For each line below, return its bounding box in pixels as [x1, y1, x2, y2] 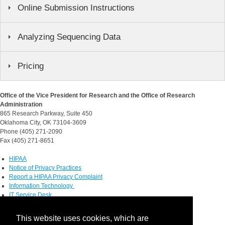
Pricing [18, 61, 44, 71]
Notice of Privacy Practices [9, 164, 81, 171]
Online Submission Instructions [18, 3, 135, 13]
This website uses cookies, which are [16, 214, 149, 223]
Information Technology [9, 182, 74, 189]
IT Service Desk [9, 191, 52, 198]
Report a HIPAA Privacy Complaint [9, 173, 102, 180]
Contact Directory [9, 209, 56, 216]
